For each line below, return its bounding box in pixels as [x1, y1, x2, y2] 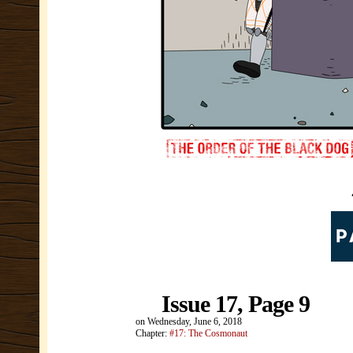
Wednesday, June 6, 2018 [147, 316, 242, 327]
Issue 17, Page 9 [162, 291, 310, 317]
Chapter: [136, 328, 169, 339]
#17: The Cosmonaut [169, 328, 247, 339]
